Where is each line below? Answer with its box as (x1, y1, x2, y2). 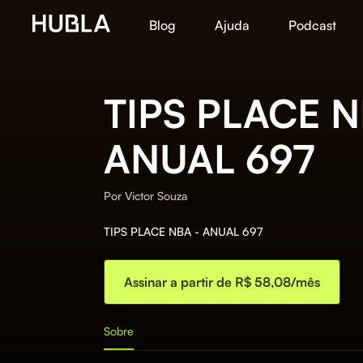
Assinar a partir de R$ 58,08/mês (124, 274, 320, 290)
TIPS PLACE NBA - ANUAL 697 (104, 224, 263, 238)
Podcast (288, 17, 336, 33)
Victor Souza (125, 189, 187, 203)
